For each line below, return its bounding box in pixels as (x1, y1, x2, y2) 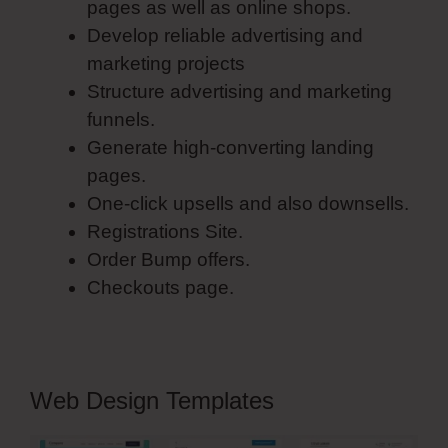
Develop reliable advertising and (87, 24, 363, 46)
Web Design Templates (30, 386, 274, 414)
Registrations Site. (87, 220, 243, 242)
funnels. (87, 108, 155, 130)
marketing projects (87, 52, 245, 74)
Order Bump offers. (87, 248, 250, 270)
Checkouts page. (87, 276, 234, 298)
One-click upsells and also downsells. (87, 192, 409, 214)
